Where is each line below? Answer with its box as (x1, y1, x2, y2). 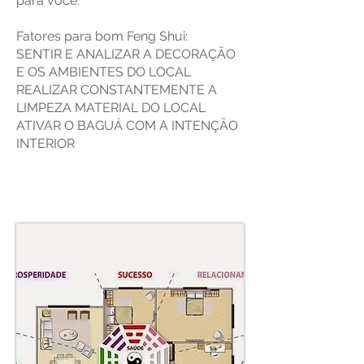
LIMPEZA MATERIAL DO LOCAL (16, 100, 206, 115)
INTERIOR (16, 136, 75, 151)
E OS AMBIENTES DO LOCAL (16, 64, 191, 80)
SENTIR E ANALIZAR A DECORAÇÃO (16, 46, 236, 62)
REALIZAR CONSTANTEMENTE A (16, 82, 217, 97)
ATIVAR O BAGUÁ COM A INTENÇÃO (16, 118, 238, 133)
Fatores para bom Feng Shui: (16, 28, 188, 44)
